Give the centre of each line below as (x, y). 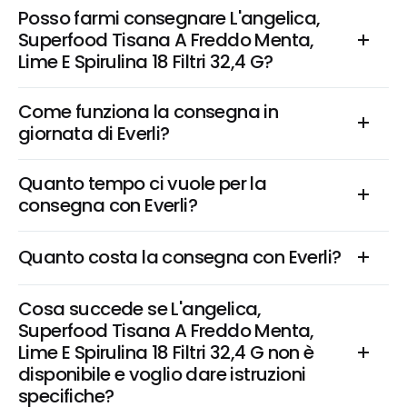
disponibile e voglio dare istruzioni (162, 374)
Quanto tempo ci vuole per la (143, 184)
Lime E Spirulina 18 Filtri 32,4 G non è (166, 352)
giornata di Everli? (94, 134)
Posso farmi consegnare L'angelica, (169, 18)
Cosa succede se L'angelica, (140, 309)
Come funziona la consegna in (149, 112)
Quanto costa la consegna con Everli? (180, 257)
